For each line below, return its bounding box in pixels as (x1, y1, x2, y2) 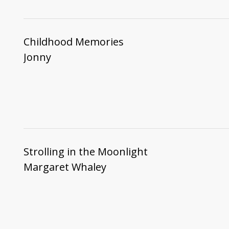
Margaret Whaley (23, 160, 106, 174)
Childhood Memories (23, 35, 124, 49)
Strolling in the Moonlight (23, 145, 148, 159)
